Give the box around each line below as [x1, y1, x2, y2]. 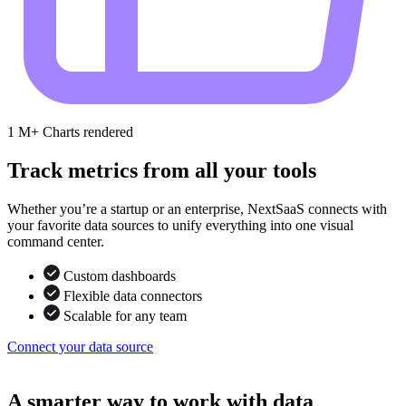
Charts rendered [43, 123, 133, 140]
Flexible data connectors [63, 287, 202, 304]
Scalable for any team [63, 307, 187, 324]
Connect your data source [7, 338, 153, 354]
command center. [7, 233, 104, 249]
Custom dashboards [63, 267, 176, 284]
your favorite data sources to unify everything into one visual [7, 217, 353, 233]
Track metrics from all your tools [7, 158, 316, 182]
